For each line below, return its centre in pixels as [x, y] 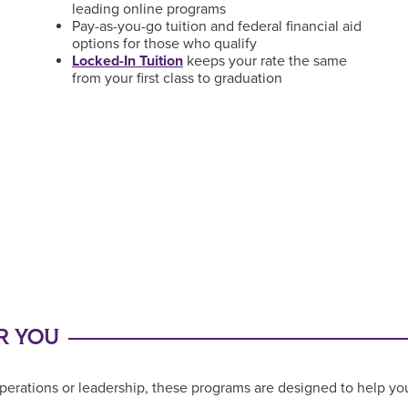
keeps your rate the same [266, 61]
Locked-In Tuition [127, 61]
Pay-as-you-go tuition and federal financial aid [216, 26]
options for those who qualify [164, 44]
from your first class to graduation [177, 78]
